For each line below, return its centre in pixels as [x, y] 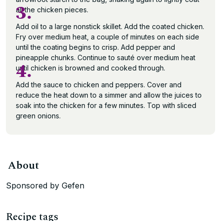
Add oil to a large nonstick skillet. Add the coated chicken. [110, 26]
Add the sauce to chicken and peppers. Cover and [99, 85]
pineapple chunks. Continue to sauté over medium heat [106, 57]
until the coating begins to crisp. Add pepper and [95, 47]
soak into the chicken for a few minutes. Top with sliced [106, 105]
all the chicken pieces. [52, 10]
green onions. [38, 116]
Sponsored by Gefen [45, 185]
